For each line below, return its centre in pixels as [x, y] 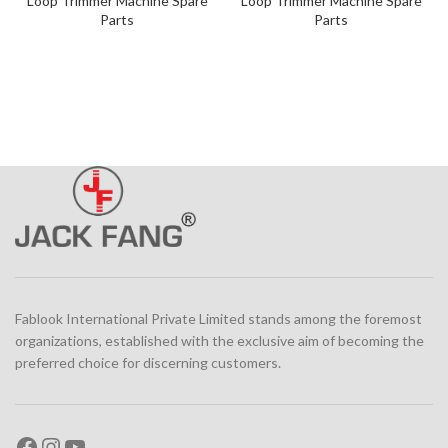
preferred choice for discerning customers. [148, 363]
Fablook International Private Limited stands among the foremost [218, 319]
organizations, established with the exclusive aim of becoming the [219, 341]
